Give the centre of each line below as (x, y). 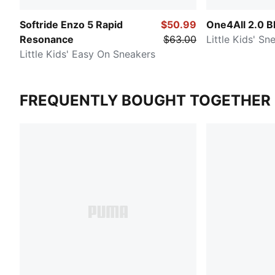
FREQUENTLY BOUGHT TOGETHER (145, 100)
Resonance (47, 39)
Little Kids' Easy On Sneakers (87, 54)
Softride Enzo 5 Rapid (71, 24)
